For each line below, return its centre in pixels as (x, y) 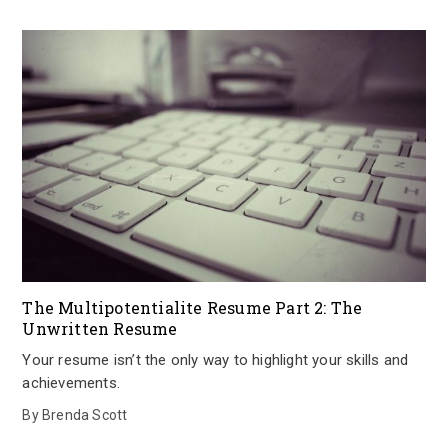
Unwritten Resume (100, 328)
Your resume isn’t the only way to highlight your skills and (215, 360)
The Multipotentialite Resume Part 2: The (192, 307)
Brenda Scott (85, 415)
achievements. (71, 383)
